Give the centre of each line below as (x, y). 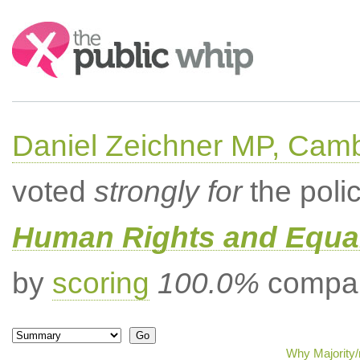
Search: (34, 29)
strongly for (168, 192)
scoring (100, 283)
